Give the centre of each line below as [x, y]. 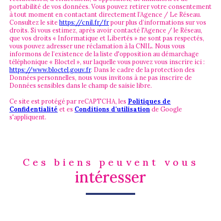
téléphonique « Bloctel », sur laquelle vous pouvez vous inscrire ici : [107, 61]
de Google [166, 109]
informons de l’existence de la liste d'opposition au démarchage [104, 54]
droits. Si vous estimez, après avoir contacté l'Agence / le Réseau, [106, 30]
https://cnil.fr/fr [84, 22]
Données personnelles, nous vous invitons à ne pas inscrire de [101, 77]
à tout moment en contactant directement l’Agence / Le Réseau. [105, 14]
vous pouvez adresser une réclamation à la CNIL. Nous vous [97, 46]
